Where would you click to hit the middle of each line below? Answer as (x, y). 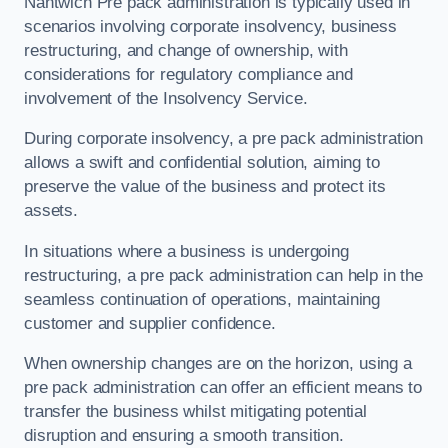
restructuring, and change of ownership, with (186, 50)
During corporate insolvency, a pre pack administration (224, 139)
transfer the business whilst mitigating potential (195, 412)
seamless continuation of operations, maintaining (202, 299)
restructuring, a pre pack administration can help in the (223, 275)
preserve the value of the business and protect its (205, 187)
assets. (51, 211)
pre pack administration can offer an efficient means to (223, 388)
